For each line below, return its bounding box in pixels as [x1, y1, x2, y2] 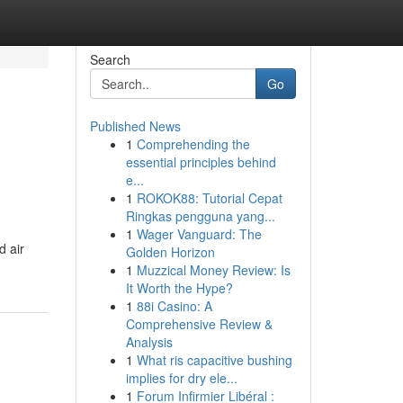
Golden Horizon [125, 243, 215, 261]
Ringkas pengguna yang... [125, 207, 275, 225]
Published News [89, 117, 181, 135]
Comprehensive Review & [125, 315, 273, 333]
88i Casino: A [136, 297, 212, 315]
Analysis [125, 333, 173, 351]
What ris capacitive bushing [136, 351, 292, 369]
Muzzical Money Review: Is [136, 261, 291, 279]
